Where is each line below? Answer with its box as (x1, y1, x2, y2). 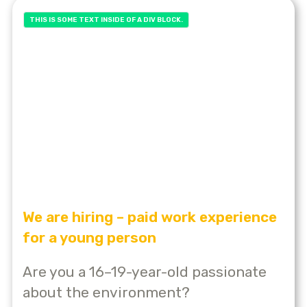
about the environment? (23, 283, 190, 301)
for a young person (23, 228, 156, 246)
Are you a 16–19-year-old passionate (23, 262, 267, 280)
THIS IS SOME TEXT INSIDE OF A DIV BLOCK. (29, 16, 183, 25)
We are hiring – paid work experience (23, 208, 277, 225)
